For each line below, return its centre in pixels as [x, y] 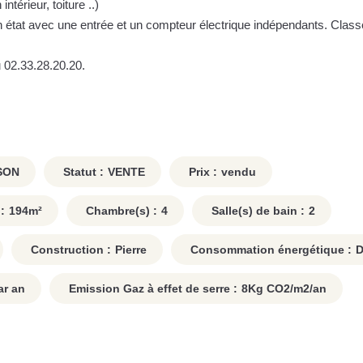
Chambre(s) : [120, 211]
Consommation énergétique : [269, 250]
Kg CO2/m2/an [287, 289]
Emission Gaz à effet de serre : [152, 289]
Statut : [82, 172]
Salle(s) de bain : [256, 211]
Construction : [69, 250]
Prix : [201, 172]
